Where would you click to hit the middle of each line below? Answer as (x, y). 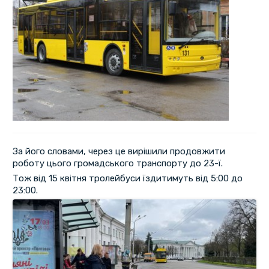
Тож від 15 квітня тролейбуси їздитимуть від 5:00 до (127, 179)
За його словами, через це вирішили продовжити (119, 152)
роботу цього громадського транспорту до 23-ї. (117, 164)
